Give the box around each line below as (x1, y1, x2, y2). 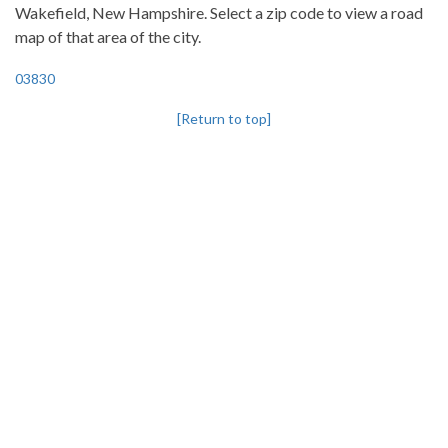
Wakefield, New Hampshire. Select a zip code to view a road (15, 3, 423, 22)
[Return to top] (177, 110, 271, 127)
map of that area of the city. (15, 27, 201, 46)
